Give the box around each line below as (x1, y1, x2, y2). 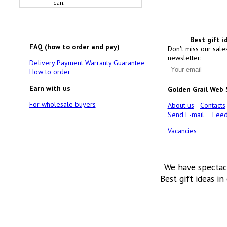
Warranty (85, 58, 111, 67)
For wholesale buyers (29, 100, 96, 109)
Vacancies (167, 126, 197, 135)
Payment (56, 58, 83, 67)
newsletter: (167, 53, 201, 62)
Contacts (200, 101, 225, 110)
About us (167, 101, 194, 110)
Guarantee (113, 58, 145, 67)
